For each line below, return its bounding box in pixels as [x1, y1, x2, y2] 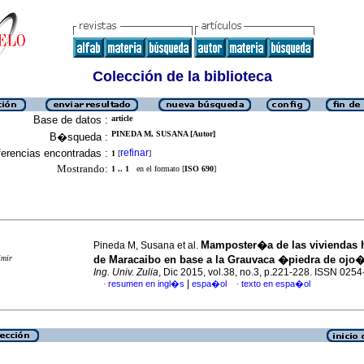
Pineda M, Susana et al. [93, 240, 201, 251]
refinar [120, 147, 149, 158]
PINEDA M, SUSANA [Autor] [111, 129, 215, 138]
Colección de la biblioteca [92, 68, 272, 84]
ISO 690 [184, 164, 214, 173]
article [111, 114, 132, 123]
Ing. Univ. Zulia [93, 266, 158, 278]
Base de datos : [33, 114, 108, 126]
